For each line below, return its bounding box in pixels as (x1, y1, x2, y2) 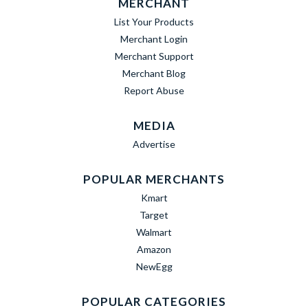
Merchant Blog (122, 67, 186, 79)
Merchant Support (114, 50, 194, 62)
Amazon (137, 243, 171, 255)
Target (140, 209, 168, 221)
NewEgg (135, 261, 173, 272)
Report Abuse (124, 85, 184, 96)
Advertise (133, 138, 175, 150)
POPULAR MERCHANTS (83, 172, 225, 186)
